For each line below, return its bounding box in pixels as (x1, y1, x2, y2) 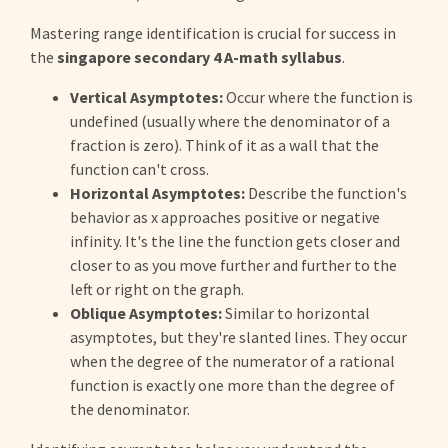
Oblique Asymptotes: (70, 303, 222, 323)
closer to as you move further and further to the (70, 255, 397, 275)
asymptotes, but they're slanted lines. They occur (70, 327, 407, 347)
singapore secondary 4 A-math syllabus (57, 47, 342, 67)
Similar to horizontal (222, 303, 370, 323)
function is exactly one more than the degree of (70, 375, 395, 395)
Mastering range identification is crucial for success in (30, 23, 396, 43)
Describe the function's (245, 183, 407, 203)
